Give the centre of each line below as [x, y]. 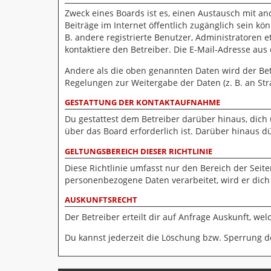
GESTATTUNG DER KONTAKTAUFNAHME [142, 103]
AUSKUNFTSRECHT [101, 200]
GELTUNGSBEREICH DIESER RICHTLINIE [139, 151]
